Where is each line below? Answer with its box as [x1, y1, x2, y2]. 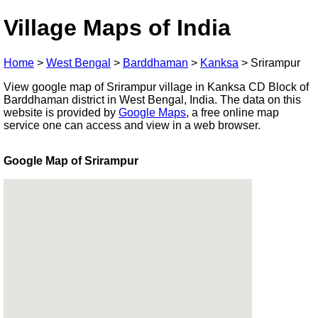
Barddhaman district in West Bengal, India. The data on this [4, 93, 301, 106]
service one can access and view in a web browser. [4, 119, 261, 131]
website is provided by [4, 106, 119, 119]
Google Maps [119, 106, 186, 119]
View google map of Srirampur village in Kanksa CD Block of [4, 80, 309, 93]
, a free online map [186, 106, 279, 119]
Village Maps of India [4, 15, 231, 41]
